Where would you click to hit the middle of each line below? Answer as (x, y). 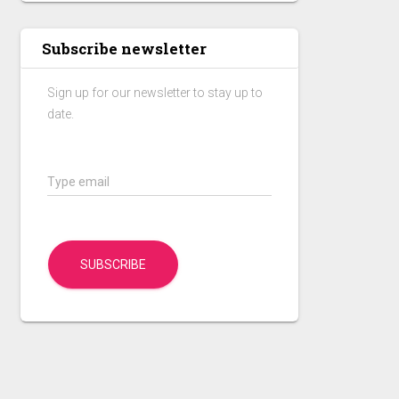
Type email (78, 182)
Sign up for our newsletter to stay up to (155, 93)
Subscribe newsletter (124, 49)
